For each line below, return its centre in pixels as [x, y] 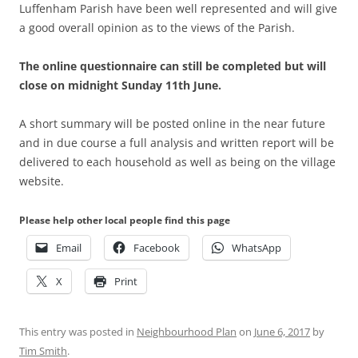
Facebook [157, 247]
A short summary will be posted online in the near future [172, 123]
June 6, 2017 [282, 331]
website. [42, 181]
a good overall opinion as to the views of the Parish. [157, 27]
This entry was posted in [78, 331]
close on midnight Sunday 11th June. [120, 85]
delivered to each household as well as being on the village [177, 161]
